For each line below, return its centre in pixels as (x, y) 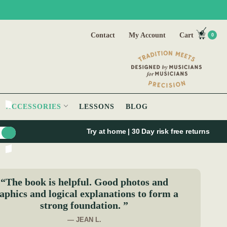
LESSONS (97, 107)
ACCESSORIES (35, 107)
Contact (103, 35)
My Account (147, 35)
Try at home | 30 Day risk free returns (149, 131)
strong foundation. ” (84, 205)
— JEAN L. (84, 220)
